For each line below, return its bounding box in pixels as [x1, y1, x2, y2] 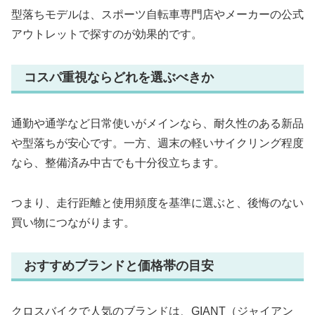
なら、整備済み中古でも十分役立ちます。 [11, 156, 225, 169]
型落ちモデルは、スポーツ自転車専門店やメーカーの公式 [11, 8, 304, 21]
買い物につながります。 [11, 216, 135, 229]
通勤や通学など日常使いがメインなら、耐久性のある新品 [11, 117, 304, 129]
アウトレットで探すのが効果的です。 [11, 28, 202, 41]
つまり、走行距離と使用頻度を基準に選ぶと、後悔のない [11, 196, 304, 209]
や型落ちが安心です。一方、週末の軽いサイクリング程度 [11, 136, 304, 149]
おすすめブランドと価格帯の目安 [24, 258, 214, 273]
